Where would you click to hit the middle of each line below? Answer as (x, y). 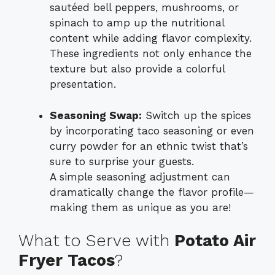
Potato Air (215, 241)
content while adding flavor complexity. (151, 38)
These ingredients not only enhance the (151, 54)
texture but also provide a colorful (137, 69)
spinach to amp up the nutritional (137, 23)
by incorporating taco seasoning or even (152, 130)
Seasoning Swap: (96, 115)
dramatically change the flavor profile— (152, 192)
